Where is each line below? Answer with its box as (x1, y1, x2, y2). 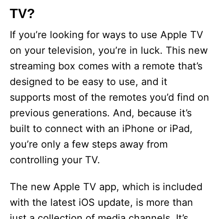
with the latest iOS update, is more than (10, 197, 193, 208)
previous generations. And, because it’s (10, 107, 192, 119)
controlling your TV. (10, 154, 100, 166)
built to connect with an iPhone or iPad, (10, 123, 193, 134)
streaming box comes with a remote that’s (10, 60, 202, 72)
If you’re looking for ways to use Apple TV (10, 29, 203, 41)
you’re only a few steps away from (10, 138, 168, 150)
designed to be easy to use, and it (10, 76, 167, 88)
